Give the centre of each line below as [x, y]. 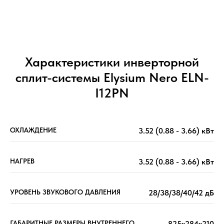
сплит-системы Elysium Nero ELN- [112, 77]
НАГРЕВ [22, 161]
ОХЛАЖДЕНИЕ [33, 130]
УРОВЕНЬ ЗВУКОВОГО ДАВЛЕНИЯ [65, 192]
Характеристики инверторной [112, 62]
